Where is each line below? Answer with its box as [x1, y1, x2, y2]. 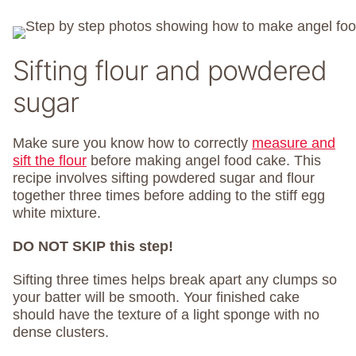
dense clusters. [13, 324, 109, 341]
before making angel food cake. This [87, 153, 321, 169]
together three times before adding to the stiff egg [13, 188, 325, 204]
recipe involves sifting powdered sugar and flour [13, 170, 315, 187]
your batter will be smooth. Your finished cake [13, 289, 300, 306]
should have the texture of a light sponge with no [13, 307, 319, 323]
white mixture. [13, 205, 101, 222]
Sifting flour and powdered [13, 54, 327, 87]
